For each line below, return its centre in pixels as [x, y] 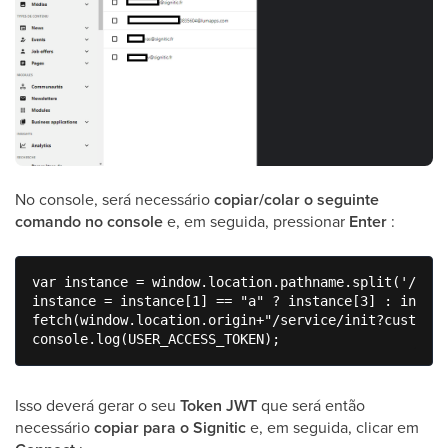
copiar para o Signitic [172, 428]
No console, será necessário [114, 199]
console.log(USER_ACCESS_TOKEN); [156, 339]
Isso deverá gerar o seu [97, 405]
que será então [311, 405]
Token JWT [218, 406]
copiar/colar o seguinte [296, 200]
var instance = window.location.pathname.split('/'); [236, 282]
